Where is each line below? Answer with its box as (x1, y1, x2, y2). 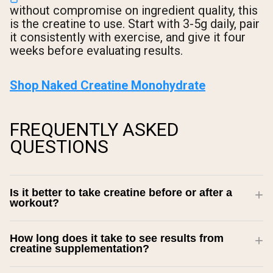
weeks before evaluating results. (10, 43, 183, 58)
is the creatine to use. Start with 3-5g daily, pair (10, 16, 260, 31)
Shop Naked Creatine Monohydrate (10, 77, 205, 93)
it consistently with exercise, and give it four (10, 29, 246, 44)
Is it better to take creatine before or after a (10, 186, 232, 199)
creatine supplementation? (10, 242, 149, 255)
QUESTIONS (10, 135, 108, 157)
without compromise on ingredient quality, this (10, 2, 258, 18)
